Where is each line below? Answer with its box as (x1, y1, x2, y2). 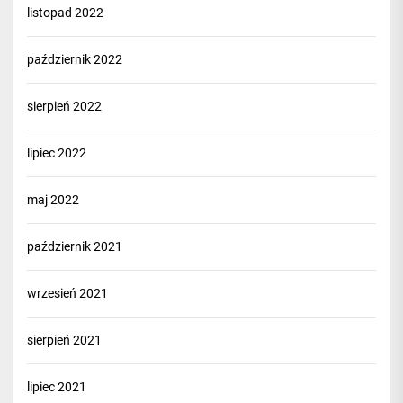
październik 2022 (27, 52, 122, 67)
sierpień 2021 (27, 333, 102, 347)
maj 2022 (27, 193, 79, 207)
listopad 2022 (27, 5, 103, 20)
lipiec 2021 (27, 380, 86, 394)
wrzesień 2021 (27, 286, 108, 300)
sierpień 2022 (27, 99, 102, 113)
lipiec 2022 (27, 146, 86, 160)
